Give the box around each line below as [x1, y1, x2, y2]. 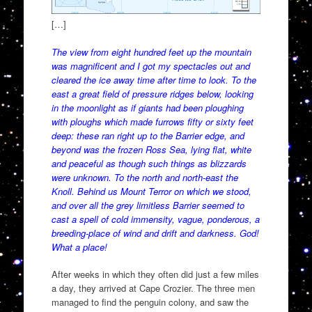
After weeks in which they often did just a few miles [51, 267, 259, 281]
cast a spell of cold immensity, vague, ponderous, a [51, 212, 260, 226]
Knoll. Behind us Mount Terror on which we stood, [51, 184, 251, 198]
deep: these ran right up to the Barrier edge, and [51, 128, 244, 142]
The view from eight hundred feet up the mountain [51, 45, 251, 58]
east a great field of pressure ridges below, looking [51, 86, 253, 100]
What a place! [51, 240, 107, 253]
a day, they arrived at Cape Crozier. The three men [51, 281, 255, 295]
